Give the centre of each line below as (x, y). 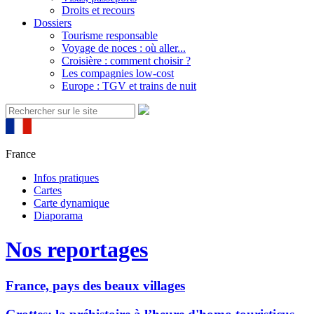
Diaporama (58, 216)
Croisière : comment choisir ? (126, 61)
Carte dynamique (71, 203)
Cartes (48, 190)
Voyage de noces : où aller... (124, 48)
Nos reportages (77, 250)
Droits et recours (98, 10)
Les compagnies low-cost (118, 73)
